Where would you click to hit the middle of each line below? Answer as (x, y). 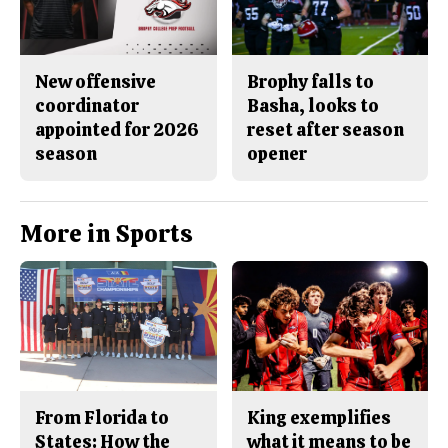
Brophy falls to (310, 82)
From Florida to (102, 417)
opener (276, 154)
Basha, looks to (312, 106)
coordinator (87, 106)
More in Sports (106, 234)
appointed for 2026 (117, 130)
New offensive (95, 82)
